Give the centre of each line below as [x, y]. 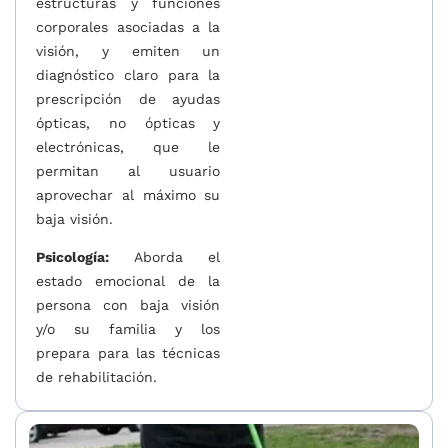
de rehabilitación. [97, 377]
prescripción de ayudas [128, 98]
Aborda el [165, 257]
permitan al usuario [128, 170]
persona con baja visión [128, 305]
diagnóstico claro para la [128, 74]
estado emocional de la [128, 281]
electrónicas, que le [128, 146]
